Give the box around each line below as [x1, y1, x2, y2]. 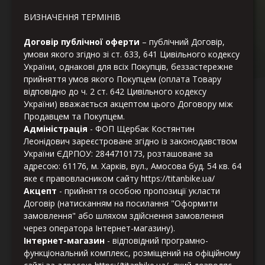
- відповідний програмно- [105, 235, 208, 247]
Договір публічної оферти [24, 36, 140, 48]
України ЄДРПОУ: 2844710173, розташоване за [24, 148, 213, 160]
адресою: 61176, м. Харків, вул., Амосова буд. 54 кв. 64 [24, 160, 241, 172]
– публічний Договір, [140, 36, 225, 48]
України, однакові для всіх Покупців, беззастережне [24, 61, 233, 73]
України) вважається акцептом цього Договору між [24, 98, 233, 110]
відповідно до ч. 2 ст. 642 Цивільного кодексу [24, 86, 206, 98]
